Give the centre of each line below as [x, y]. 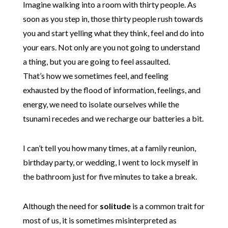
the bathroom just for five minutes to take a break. [110, 176]
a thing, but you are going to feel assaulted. [96, 61]
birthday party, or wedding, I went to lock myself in [110, 162]
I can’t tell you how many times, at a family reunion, [109, 148]
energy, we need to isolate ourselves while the [101, 104]
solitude [116, 206]
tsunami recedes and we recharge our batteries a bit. [113, 118]
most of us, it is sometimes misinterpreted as [99, 220]
